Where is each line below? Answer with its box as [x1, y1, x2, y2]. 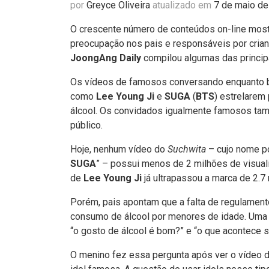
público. [70, 119, 103, 131]
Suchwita [168, 144, 206, 155]
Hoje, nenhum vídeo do [70, 144, 168, 155]
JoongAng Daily [70, 52, 141, 64]
